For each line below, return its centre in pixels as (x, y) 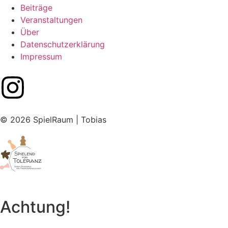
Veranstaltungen (51, 20)
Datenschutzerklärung (63, 45)
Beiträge (36, 8)
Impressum (41, 57)
